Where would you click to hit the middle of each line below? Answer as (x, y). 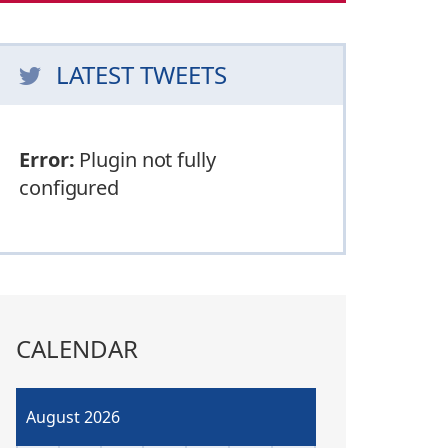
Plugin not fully (145, 159)
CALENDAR (77, 348)
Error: (47, 159)
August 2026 (73, 416)
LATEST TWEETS (141, 74)
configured (69, 187)
